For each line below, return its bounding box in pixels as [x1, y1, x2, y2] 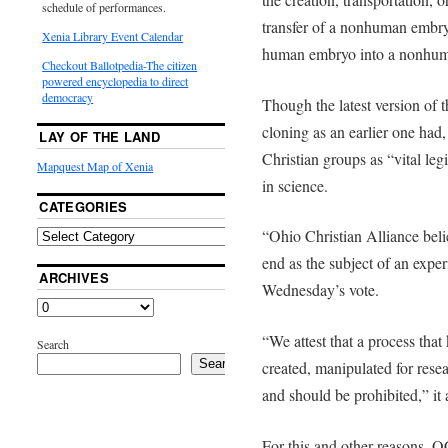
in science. [261, 174, 328, 196]
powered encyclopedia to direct [42, 72, 189, 89]
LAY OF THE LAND [39, 126, 161, 146]
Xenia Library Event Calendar [42, 27, 184, 44]
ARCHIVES [39, 267, 109, 287]
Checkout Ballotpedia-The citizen [42, 56, 198, 73]
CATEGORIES [39, 196, 128, 216]
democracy [42, 88, 94, 105]
